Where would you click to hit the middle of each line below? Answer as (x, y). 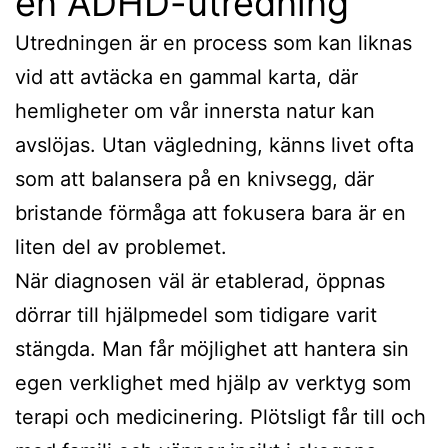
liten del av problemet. (121, 246)
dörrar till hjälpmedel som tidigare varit (196, 314)
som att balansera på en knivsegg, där (194, 178)
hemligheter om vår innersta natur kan (195, 110)
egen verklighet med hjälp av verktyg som (213, 382)
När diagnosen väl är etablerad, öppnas (200, 280)
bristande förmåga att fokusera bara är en (210, 212)
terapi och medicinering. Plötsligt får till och (220, 416)
